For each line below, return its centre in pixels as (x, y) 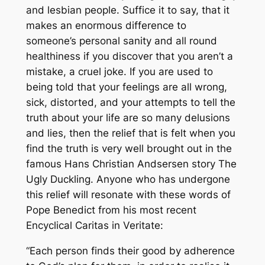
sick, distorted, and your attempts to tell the (130, 103)
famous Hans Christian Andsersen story (122, 164)
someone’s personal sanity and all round (121, 41)
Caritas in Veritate (117, 226)
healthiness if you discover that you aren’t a (129, 56)
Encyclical (50, 226)
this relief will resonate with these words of (128, 195)
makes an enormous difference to (106, 26)
